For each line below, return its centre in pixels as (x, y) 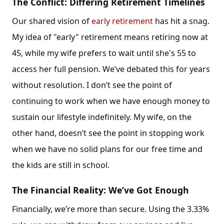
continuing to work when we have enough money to (111, 101)
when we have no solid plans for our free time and (107, 149)
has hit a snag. (181, 21)
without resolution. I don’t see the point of (92, 85)
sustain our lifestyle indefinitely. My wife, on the (102, 117)
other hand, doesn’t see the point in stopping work (108, 133)
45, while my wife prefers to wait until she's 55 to (104, 53)
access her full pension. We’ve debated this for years (111, 69)
